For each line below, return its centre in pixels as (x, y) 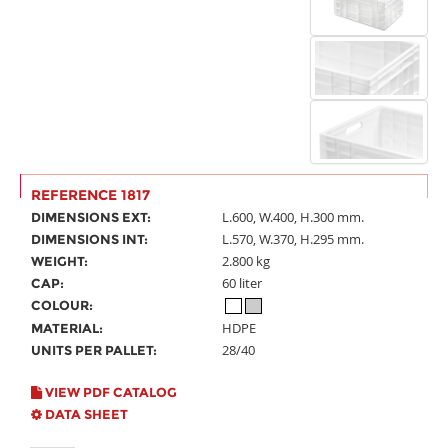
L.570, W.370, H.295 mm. (293, 239)
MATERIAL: (67, 328)
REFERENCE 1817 (90, 195)
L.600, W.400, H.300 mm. (293, 217)
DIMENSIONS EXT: (91, 217)
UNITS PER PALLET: (94, 350)
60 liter (242, 283)
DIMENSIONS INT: (89, 239)
